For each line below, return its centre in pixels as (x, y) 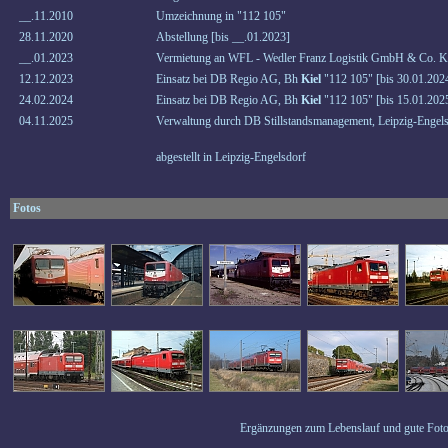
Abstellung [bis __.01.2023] (223, 37)
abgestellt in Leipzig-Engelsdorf (231, 157)
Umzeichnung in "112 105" (221, 16)
